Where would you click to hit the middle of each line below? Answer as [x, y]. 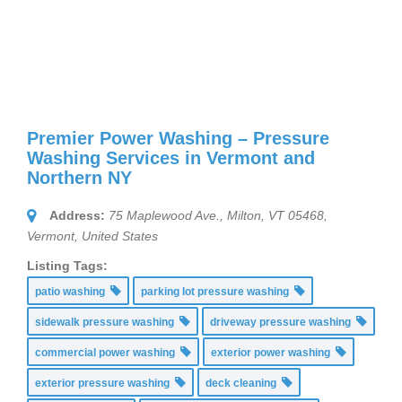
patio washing [73, 292]
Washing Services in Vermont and [171, 158]
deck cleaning [244, 384]
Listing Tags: [67, 266]
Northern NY [79, 178]
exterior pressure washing [105, 384]
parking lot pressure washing [218, 292]
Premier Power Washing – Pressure [178, 139]
